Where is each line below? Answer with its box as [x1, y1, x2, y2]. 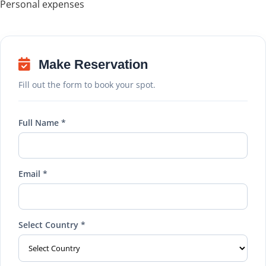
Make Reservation [35, 56, 148, 72]
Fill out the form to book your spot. [18, 78, 156, 90]
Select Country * [18, 218, 85, 230]
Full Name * [18, 116, 66, 128]
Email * [18, 167, 47, 179]
